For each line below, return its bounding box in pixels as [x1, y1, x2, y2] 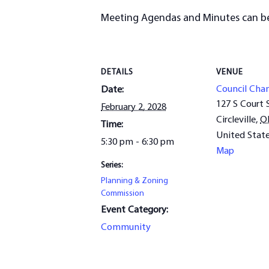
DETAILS [101, 68, 133, 77]
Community [101, 223, 151, 233]
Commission [101, 189, 144, 199]
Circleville [216, 115, 256, 125]
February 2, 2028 [101, 103, 166, 113]
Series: [101, 161, 123, 171]
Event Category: [101, 205, 168, 216]
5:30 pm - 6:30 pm [101, 138, 174, 148]
